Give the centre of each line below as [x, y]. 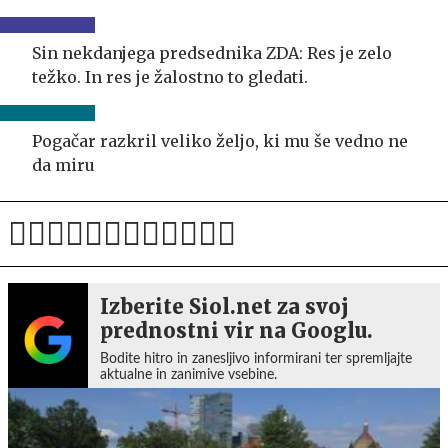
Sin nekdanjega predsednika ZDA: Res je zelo [212, 52]
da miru [63, 164]
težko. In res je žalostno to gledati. [170, 76]
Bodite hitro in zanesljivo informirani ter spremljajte [256, 358]
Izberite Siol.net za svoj [224, 306]
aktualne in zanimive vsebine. [188, 374]
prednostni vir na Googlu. [236, 330]
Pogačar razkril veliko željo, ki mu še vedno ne [220, 140]
